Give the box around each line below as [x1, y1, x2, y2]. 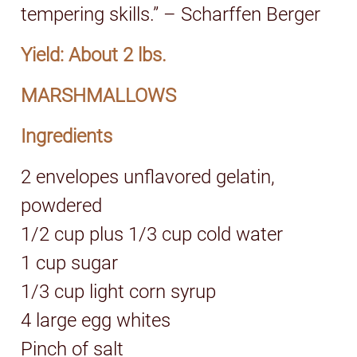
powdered [21, 194, 103, 217]
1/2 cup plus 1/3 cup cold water [21, 222, 284, 245]
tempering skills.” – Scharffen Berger [21, 2, 321, 25]
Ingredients [21, 124, 113, 147]
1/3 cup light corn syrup [21, 280, 217, 303]
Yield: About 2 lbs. [21, 43, 167, 66]
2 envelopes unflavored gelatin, [21, 165, 276, 188]
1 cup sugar [21, 251, 119, 274]
